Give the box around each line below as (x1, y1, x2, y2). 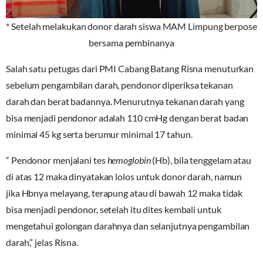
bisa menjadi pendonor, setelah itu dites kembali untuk (6, 204, 221, 215)
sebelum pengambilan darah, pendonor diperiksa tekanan (6, 79, 233, 91)
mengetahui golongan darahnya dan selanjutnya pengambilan (6, 220, 250, 232)
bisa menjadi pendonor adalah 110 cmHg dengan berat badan (6, 112, 249, 124)
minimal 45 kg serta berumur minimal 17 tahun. (6, 129, 193, 140)
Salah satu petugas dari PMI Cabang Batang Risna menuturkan (6, 63, 254, 75)
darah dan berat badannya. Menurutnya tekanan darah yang (6, 96, 244, 107)
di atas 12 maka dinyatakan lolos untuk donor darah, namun (6, 171, 242, 183)
